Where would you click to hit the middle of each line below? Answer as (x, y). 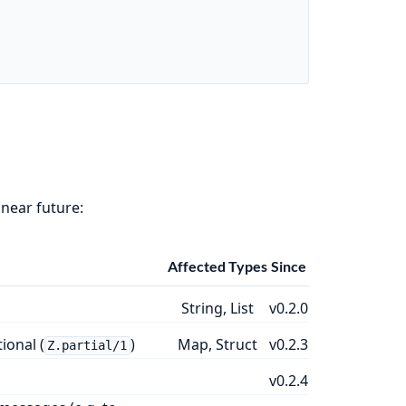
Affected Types (217, 266)
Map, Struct (217, 345)
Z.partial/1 (87, 346)
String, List (217, 309)
